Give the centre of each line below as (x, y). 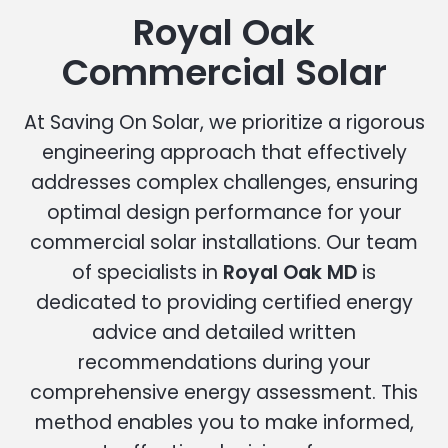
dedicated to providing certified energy (224, 302)
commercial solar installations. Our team (224, 242)
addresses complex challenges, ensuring (224, 182)
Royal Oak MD (290, 272)
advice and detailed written (224, 332)
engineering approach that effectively (224, 152)
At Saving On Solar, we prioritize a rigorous (224, 122)
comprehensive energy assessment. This (224, 392)
